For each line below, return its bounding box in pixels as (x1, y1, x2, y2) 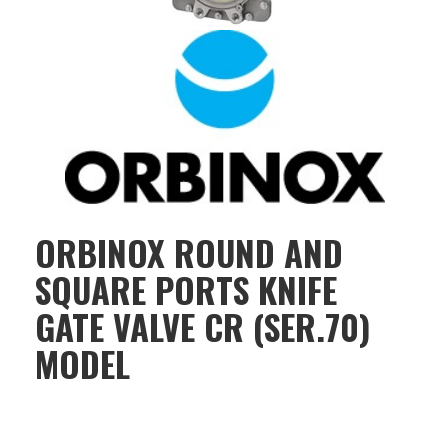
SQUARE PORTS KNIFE (35, 263, 337, 315)
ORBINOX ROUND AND (35, 226, 343, 278)
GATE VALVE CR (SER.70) (35, 300, 370, 352)
